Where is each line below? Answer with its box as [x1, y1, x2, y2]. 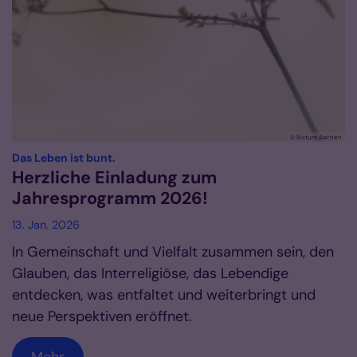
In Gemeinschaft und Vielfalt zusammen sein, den [12, 241, 334, 261]
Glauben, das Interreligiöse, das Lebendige [12, 263, 288, 283]
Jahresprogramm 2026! [12, 186, 208, 210]
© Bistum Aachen [290, 132, 342, 141]
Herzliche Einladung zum [12, 166, 217, 189]
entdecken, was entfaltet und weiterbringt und [12, 284, 316, 304]
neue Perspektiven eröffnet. [12, 306, 192, 326]
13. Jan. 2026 [12, 217, 80, 232]
